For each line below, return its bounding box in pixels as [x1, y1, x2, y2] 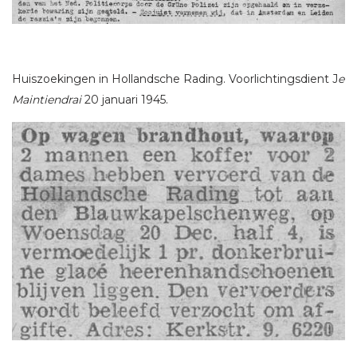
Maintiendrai [12, 92, 81, 107]
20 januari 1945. [81, 92, 168, 107]
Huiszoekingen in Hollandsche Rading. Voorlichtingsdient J [12, 71, 338, 86]
